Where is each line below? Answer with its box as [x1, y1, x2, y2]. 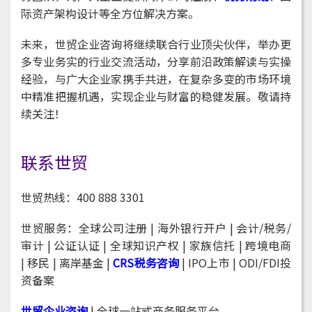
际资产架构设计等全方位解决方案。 [21, 5, 199, 22]
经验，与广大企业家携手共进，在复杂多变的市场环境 [21, 70, 291, 88]
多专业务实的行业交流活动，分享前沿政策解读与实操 [21, 53, 291, 70]
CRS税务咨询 [113, 254, 179, 272]
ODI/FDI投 [238, 254, 291, 272]
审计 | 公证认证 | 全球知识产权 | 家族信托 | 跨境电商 [21, 237, 291, 254]
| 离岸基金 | [52, 254, 114, 272]
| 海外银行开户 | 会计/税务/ [147, 219, 292, 237]
